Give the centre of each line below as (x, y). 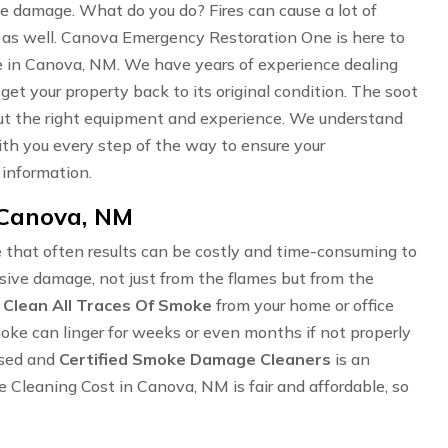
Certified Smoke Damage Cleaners (195, 359)
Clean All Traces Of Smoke (107, 305)
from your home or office (303, 305)
